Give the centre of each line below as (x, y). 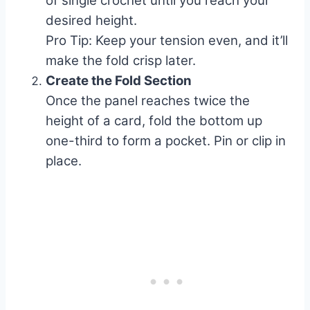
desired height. (91, 21)
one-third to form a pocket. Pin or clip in (166, 141)
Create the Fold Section (119, 81)
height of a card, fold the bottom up (154, 121)
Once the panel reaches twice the (148, 101)
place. (64, 161)
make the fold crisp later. (121, 61)
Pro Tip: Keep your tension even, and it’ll (167, 41)
